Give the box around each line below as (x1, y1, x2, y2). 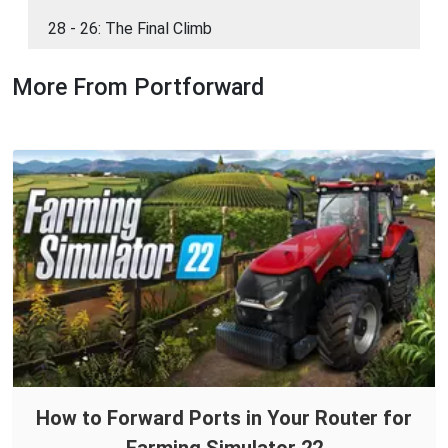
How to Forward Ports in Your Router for (36, 405, 412, 430)
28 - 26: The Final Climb (48, 19, 212, 39)
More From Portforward (12, 73, 264, 102)
